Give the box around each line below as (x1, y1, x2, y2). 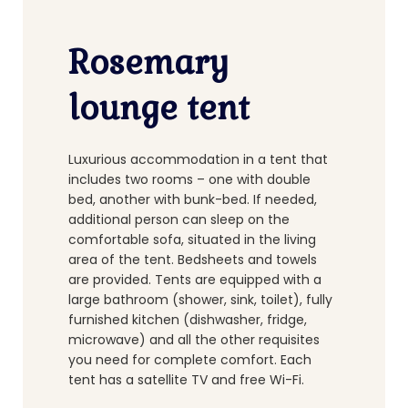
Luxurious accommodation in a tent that (68, 150, 328, 168)
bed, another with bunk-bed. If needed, (68, 190, 317, 209)
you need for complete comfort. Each (68, 351, 311, 369)
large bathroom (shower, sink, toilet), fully (68, 291, 332, 309)
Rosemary (68, 42, 229, 84)
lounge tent (68, 87, 250, 129)
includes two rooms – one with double (68, 170, 311, 189)
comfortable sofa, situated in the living (68, 230, 316, 249)
